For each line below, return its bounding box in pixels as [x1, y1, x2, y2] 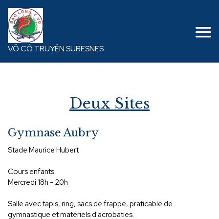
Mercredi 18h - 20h [8, 177, 68, 187]
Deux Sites [69, 94, 150, 112]
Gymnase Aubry [8, 126, 99, 139]
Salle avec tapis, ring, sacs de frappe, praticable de [8, 199, 173, 209]
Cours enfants [8, 167, 56, 176]
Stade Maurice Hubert [8, 145, 79, 155]
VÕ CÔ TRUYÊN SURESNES [8, 43, 104, 54]
